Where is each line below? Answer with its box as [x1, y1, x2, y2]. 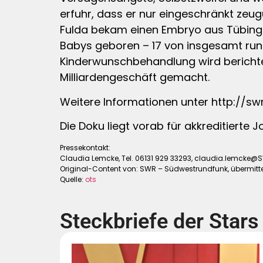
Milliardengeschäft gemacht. [60, 70, 210, 85]
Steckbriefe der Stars [60, 208, 259, 234]
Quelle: [60, 174, 85, 184]
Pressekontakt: [60, 142, 110, 153]
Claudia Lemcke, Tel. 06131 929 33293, [60, 153, 194, 163]
